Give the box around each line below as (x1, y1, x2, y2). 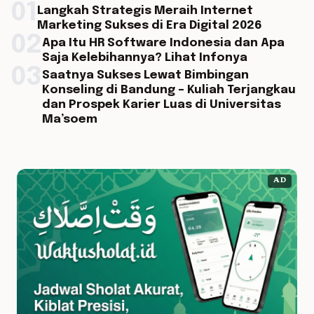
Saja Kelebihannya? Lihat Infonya (42, 52, 247, 64)
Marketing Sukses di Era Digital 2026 (37, 20, 262, 32)
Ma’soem (42, 114, 97, 125)
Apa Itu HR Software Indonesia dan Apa (42, 37, 285, 49)
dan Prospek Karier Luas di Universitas (42, 99, 281, 111)
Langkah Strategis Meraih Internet (37, 5, 253, 17)
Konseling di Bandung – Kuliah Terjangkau (42, 84, 296, 96)
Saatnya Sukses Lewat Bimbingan (42, 69, 249, 81)
